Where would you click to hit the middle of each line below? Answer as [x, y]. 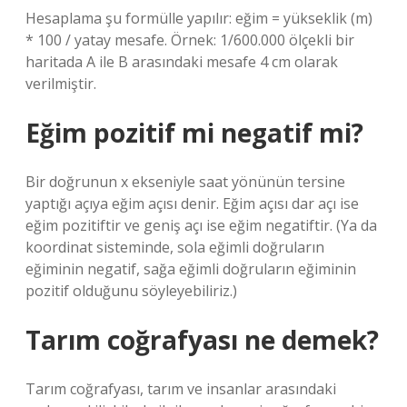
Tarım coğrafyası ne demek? [202, 340]
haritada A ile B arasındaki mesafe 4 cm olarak [182, 62]
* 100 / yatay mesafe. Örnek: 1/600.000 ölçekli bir [190, 40]
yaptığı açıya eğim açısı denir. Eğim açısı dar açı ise [192, 203]
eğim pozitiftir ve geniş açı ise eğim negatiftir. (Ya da [201, 225]
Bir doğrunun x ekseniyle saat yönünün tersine [185, 182]
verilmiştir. [61, 84]
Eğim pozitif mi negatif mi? [194, 133]
